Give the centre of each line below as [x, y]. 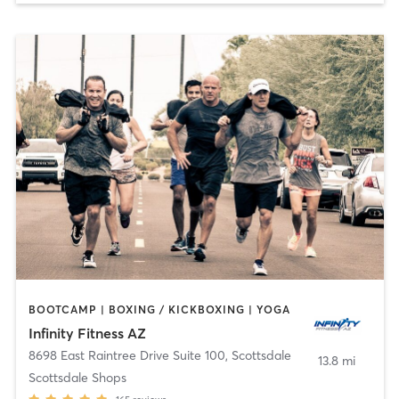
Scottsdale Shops [77, 377]
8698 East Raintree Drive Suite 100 [126, 355]
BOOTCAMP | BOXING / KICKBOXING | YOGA [159, 310]
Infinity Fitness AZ [87, 333]
